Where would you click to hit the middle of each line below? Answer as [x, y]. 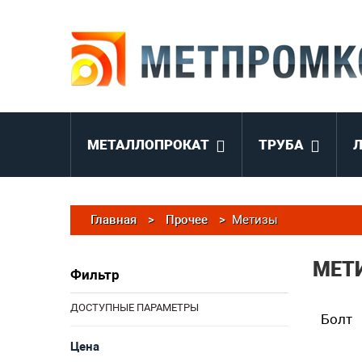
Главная [114, 220]
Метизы [255, 220]
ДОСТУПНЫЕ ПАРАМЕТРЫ [135, 307]
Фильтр [95, 275]
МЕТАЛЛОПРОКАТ [148, 145]
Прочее [187, 220]
